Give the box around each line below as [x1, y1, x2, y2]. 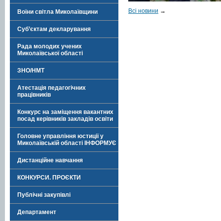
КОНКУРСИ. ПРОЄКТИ [17, 174, 81, 181]
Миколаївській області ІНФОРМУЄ [17, 140, 116, 147]
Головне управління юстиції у [17, 133, 104, 140]
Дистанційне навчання [17, 157, 83, 164]
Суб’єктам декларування [17, 26, 91, 33]
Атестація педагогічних [17, 84, 86, 91]
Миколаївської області [17, 50, 83, 57]
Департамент [17, 209, 56, 216]
